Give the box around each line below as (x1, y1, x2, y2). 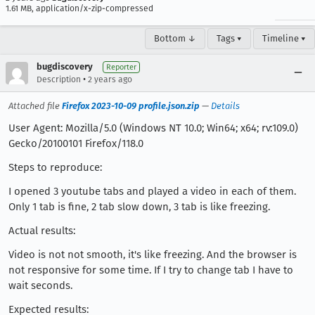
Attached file (8, 101, 62, 111)
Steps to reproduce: (8, 161, 102, 174)
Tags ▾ (217, 33, 242, 44)
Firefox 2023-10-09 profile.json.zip (62, 101, 200, 111)
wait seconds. (8, 279, 72, 292)
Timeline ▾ (262, 33, 306, 44)
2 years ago (88, 75, 132, 84)
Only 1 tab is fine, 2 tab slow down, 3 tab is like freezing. (8, 200, 270, 213)
